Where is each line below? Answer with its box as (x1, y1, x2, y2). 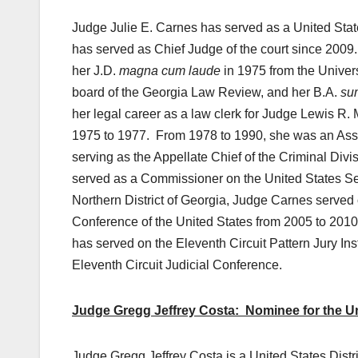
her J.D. (72, 64, 119, 78)
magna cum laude (119, 64, 221, 78)
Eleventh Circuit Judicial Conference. (72, 258, 282, 272)
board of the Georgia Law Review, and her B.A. (72, 86, 340, 100)
